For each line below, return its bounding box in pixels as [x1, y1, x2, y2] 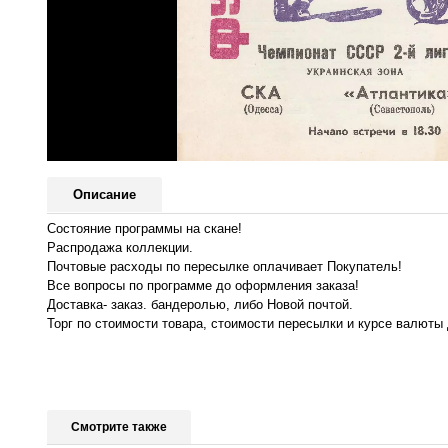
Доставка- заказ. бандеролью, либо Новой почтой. [47, 296, 353, 312]
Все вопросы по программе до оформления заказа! [47, 277, 359, 293]
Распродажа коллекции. [47, 239, 193, 255]
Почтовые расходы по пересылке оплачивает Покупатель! [47, 258, 402, 274]
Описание [73, 187, 136, 203]
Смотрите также [71, 419, 167, 434]
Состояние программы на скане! [47, 220, 242, 236]
